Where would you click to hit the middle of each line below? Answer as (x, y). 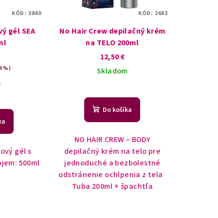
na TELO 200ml (112, 43)
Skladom (112, 71)
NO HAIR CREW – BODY (112, 140)
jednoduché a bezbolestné (112, 163)
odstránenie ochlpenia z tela (112, 175)
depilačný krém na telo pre (112, 152)
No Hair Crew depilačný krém (74, 31)
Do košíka (118, 110)
